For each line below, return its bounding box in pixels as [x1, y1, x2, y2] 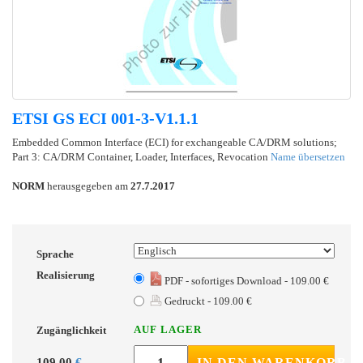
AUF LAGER [134, 322, 202, 335]
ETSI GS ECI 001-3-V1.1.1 [12, 109, 199, 127]
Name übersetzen [271, 150, 345, 163]
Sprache [36, 247, 74, 260]
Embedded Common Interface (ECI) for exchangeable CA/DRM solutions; [12, 135, 337, 148]
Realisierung [36, 268, 95, 281]
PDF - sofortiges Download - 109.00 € [162, 274, 329, 287]
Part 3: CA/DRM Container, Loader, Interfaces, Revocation [12, 150, 271, 163]
